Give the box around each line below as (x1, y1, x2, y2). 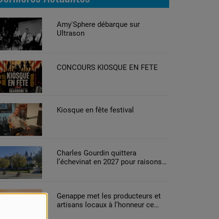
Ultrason (56, 29, 85, 38)
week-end (56, 209, 88, 218)
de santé (56, 166, 85, 175)
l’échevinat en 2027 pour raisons (56, 157, 162, 167)
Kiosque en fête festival (56, 106, 134, 115)
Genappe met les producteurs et (56, 191, 161, 200)
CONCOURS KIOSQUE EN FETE (56, 63, 158, 72)
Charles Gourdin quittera (56, 149, 136, 158)
